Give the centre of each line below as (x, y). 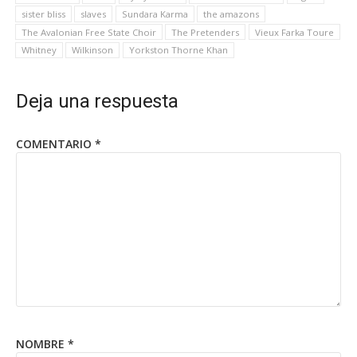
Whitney (39, 50)
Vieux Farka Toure (294, 32)
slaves (94, 14)
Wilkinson (93, 50)
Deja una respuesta (97, 102)
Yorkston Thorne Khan (178, 50)
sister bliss (43, 14)
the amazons (231, 14)
